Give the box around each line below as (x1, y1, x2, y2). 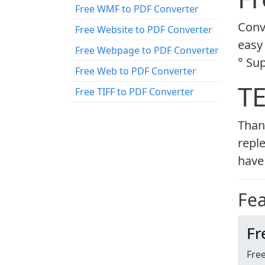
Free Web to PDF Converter (75, 64, 196, 77)
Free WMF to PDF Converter (75, 2, 199, 15)
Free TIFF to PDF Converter (75, 85, 194, 98)
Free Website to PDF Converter (75, 23, 212, 36)
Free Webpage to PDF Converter (75, 44, 219, 57)
